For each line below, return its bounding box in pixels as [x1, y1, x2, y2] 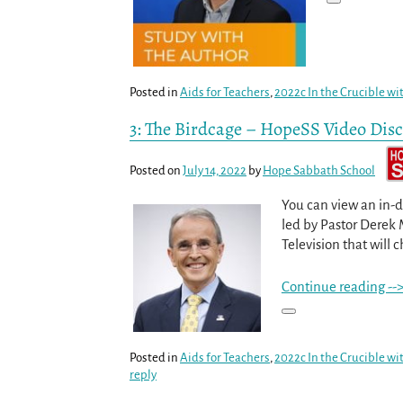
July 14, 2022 [183, 163, 246, 177]
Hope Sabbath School [263, 163, 375, 177]
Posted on [130, 163, 183, 177]
